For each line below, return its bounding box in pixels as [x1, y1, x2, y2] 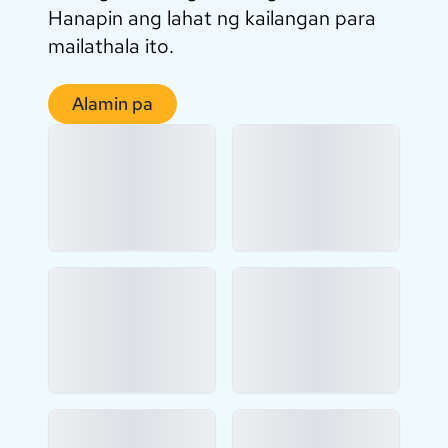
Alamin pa [72, 92, 153, 116]
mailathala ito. [48, 33, 174, 60]
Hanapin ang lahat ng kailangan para [48, 5, 376, 32]
